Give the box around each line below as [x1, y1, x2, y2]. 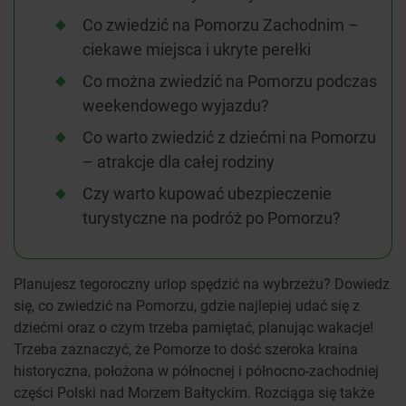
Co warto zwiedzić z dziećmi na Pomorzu [82, 126, 376, 149]
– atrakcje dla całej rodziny [82, 150, 275, 173]
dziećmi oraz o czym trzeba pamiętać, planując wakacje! [14, 317, 373, 337]
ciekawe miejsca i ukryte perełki [82, 38, 311, 61]
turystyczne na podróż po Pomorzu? [82, 207, 341, 229]
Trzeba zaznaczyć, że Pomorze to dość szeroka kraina [14, 339, 358, 359]
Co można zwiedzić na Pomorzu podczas [82, 70, 377, 92]
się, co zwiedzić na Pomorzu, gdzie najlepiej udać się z [14, 295, 360, 315]
